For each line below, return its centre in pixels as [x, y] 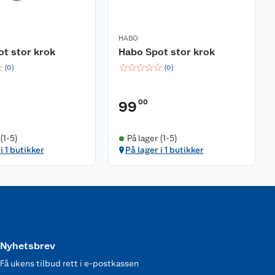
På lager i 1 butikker [164, 150]
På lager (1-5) [152, 138]
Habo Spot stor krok [167, 52]
